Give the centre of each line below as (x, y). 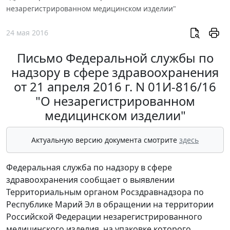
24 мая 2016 (27, 32)
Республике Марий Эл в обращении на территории (110, 205)
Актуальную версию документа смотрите (105, 140)
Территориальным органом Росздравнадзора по (105, 192)
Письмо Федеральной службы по (115, 58)
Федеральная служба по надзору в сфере (89, 168)
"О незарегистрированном (115, 101)
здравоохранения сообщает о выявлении (90, 180)
